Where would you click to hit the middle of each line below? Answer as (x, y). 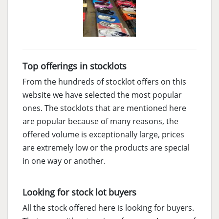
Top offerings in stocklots (75, 66)
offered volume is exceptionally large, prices (103, 135)
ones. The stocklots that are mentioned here (104, 108)
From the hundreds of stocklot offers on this (104, 82)
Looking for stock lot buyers (79, 192)
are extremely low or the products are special (106, 148)
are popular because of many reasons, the (100, 121)
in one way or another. (64, 161)
